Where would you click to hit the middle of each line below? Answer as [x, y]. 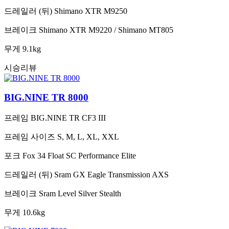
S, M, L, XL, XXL [88, 137]
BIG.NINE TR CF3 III [68, 118]
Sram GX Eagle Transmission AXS [111, 175]
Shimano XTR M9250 [91, 11]
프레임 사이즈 [30, 137]
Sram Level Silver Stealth [80, 194]
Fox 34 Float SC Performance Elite [79, 156]
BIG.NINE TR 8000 [46, 98]
